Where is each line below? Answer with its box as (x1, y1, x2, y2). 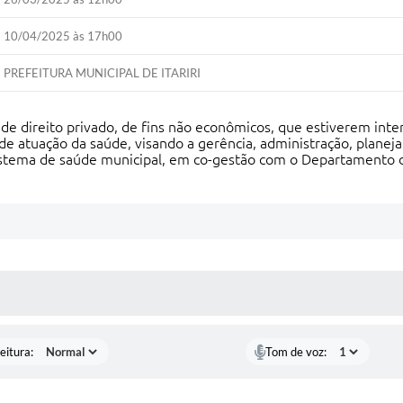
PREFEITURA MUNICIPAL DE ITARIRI (4, 66, 201, 80)
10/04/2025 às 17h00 (4, 29, 123, 43)
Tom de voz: (264, 345, 327, 359)
